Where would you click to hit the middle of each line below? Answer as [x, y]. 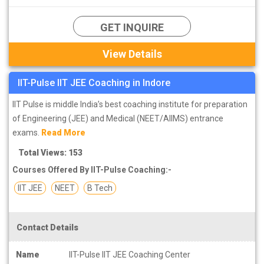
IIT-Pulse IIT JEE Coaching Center [130, 254]
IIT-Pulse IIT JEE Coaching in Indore [94, 82]
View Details [132, 54]
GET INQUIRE [132, 27]
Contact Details [47, 227]
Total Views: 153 [50, 152]
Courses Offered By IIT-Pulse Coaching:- [92, 169]
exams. [27, 132]
